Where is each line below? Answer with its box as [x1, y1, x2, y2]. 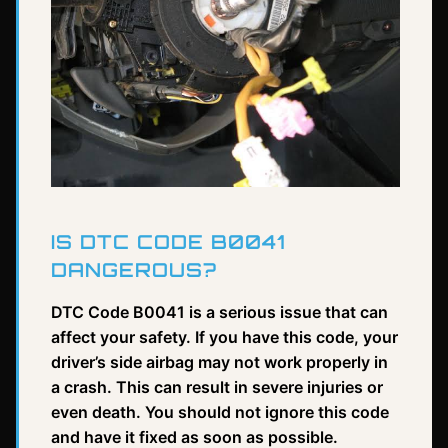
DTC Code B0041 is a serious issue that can [51, 301, 388, 322]
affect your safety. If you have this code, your [51, 326, 398, 347]
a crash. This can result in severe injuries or [51, 376, 383, 397]
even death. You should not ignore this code [51, 401, 389, 422]
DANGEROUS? [51, 257, 217, 282]
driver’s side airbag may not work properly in [51, 351, 388, 372]
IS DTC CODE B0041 [51, 229, 286, 254]
